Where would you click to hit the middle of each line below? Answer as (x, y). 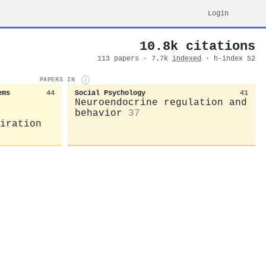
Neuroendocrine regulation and (161, 102)
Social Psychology (110, 93)
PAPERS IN (59, 80)
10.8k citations (197, 46)
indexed (187, 59)
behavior (99, 113)
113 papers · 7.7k (135, 59)
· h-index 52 (230, 59)
